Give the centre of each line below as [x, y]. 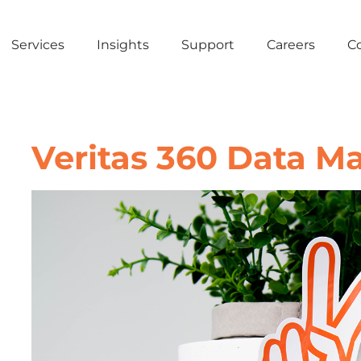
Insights [123, 44]
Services [38, 44]
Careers [291, 44]
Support [208, 44]
